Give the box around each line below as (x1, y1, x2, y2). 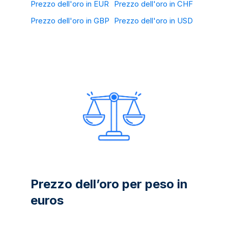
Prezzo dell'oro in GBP (31, 16, 109, 26)
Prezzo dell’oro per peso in (31, 177, 188, 192)
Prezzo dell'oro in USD (114, 16, 193, 26)
